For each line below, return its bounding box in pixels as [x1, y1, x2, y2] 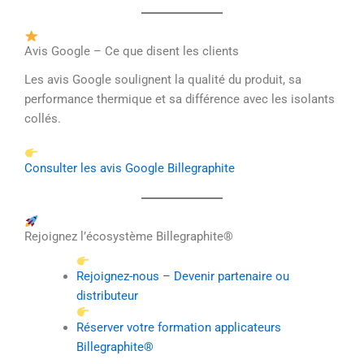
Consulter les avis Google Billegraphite [24, 161, 235, 176]
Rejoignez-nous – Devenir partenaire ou [76, 269, 289, 284]
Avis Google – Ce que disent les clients [24, 44, 239, 59]
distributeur [76, 288, 138, 304]
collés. [24, 110, 61, 126]
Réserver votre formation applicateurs [76, 319, 281, 335]
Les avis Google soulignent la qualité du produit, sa [24, 71, 301, 87]
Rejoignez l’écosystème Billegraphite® [24, 229, 233, 245]
